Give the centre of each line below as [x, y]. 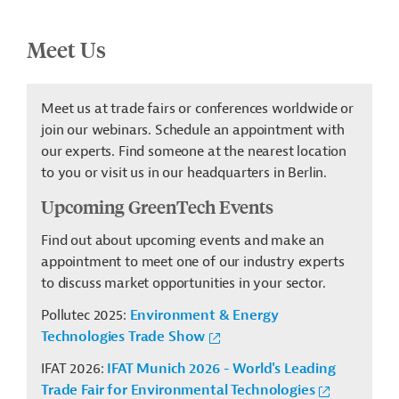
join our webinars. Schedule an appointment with [193, 130]
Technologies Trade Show [123, 337]
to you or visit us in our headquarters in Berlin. [186, 173]
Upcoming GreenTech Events [159, 207]
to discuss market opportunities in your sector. [183, 284]
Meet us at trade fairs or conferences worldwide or [197, 109]
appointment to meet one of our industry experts [193, 262]
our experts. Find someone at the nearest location [194, 152]
